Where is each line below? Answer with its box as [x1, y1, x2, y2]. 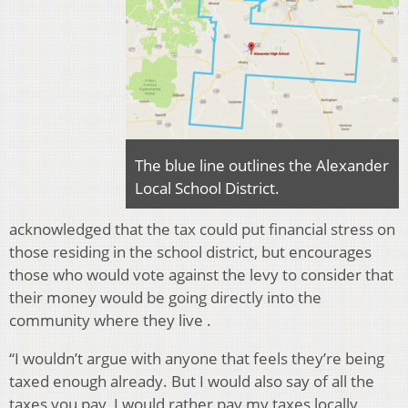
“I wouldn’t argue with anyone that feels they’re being [9, 347, 384, 369]
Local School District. [135, 177, 280, 199]
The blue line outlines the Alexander [135, 154, 389, 176]
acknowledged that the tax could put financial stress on [9, 218, 395, 240]
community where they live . [9, 309, 211, 331]
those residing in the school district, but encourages [9, 240, 372, 262]
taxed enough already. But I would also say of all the [9, 370, 374, 392]
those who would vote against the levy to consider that [9, 263, 393, 285]
